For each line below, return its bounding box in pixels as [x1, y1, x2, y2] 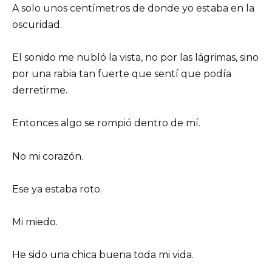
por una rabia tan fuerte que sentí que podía [12, 68, 231, 80]
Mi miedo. [12, 216, 58, 228]
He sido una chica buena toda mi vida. [12, 249, 194, 261]
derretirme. [12, 84, 67, 97]
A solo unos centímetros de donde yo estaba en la [12, 2, 254, 14]
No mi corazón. [12, 150, 83, 162]
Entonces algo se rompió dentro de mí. [12, 117, 200, 129]
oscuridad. [12, 18, 62, 30]
